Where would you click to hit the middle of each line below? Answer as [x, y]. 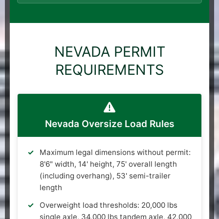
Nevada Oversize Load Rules [109, 123]
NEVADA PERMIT [109, 51]
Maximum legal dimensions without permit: [115, 152]
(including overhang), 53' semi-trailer [105, 175]
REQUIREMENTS [109, 69]
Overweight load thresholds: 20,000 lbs [109, 205]
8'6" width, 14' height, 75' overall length [108, 164]
